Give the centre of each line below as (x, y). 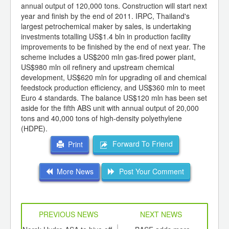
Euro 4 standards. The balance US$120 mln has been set (114, 98)
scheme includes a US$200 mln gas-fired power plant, (108, 57)
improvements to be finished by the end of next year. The (113, 47)
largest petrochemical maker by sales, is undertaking (106, 26)
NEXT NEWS (161, 214)
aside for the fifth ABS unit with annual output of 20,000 (110, 108)
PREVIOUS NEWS (68, 214)
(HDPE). (34, 129)
